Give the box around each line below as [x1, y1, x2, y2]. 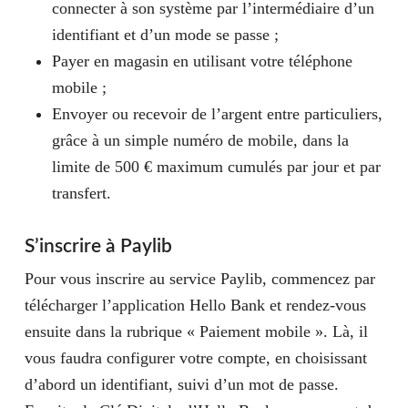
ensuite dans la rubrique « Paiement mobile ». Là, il [24, 322, 368, 341]
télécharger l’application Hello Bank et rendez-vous [24, 296, 366, 314]
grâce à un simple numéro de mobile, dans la [51, 131, 349, 149]
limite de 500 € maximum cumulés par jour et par [51, 158, 381, 176]
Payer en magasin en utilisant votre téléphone [51, 52, 352, 70]
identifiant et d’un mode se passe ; [51, 25, 283, 44]
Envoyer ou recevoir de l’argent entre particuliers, [51, 105, 382, 123]
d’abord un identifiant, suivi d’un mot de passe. [24, 375, 339, 393]
